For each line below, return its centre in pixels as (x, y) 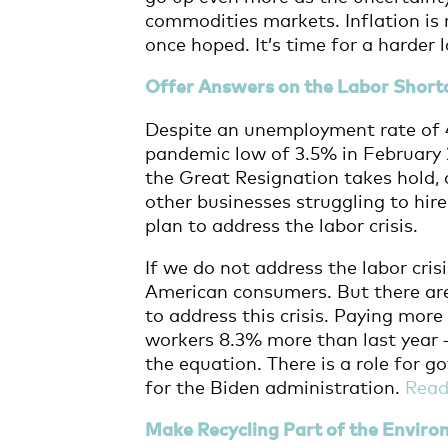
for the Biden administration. (275, 385)
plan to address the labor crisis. (282, 223)
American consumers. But (260, 289)
